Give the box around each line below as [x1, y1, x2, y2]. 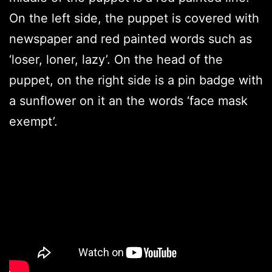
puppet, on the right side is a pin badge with [9, 72, 263, 87]
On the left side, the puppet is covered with [9, 10, 259, 25]
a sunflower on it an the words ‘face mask [9, 93, 248, 108]
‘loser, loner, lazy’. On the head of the [9, 52, 223, 67]
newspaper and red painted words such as [9, 31, 252, 46]
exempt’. [9, 114, 65, 129]
